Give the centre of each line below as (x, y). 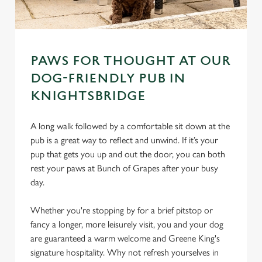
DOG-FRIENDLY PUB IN (108, 79)
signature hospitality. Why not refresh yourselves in (125, 252)
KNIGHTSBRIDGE (88, 96)
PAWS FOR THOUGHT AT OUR (130, 61)
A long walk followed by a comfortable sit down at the (130, 126)
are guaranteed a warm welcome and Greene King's (125, 238)
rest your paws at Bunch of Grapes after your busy (124, 168)
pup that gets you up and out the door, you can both (128, 154)
